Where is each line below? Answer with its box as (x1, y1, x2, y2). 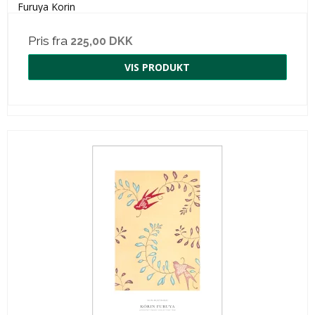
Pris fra (28, 33, 70, 48)
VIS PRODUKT (124, 60, 190, 74)
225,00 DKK (70, 34, 133, 48)
